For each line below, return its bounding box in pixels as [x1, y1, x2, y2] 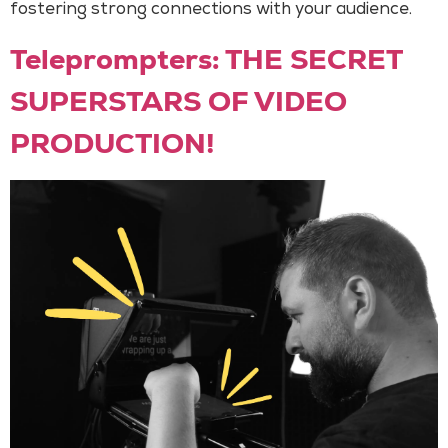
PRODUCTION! [10, 124, 215, 161]
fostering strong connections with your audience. [10, 2, 412, 20]
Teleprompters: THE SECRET [10, 40, 402, 77]
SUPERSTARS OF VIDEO [10, 82, 347, 119]
